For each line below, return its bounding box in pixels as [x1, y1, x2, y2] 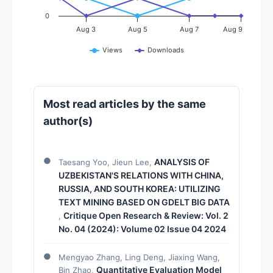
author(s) [43, 114, 93, 127]
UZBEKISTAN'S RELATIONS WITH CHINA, [58, 169, 224, 180]
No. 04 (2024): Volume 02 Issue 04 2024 [58, 223, 226, 234]
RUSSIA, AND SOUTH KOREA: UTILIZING [58, 183, 221, 194]
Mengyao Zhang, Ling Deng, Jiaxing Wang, [58, 252, 220, 262]
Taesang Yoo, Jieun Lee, [58, 157, 154, 167]
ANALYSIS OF [154, 156, 210, 167]
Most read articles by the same [43, 97, 206, 110]
